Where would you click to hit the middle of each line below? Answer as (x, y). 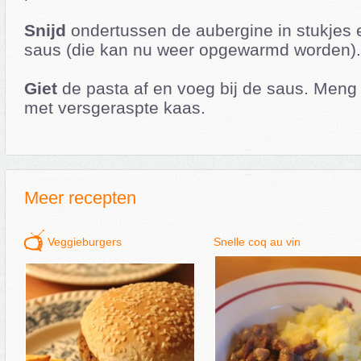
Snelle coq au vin (257, 241)
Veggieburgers (85, 241)
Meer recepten (80, 197)
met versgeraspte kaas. (115, 107)
